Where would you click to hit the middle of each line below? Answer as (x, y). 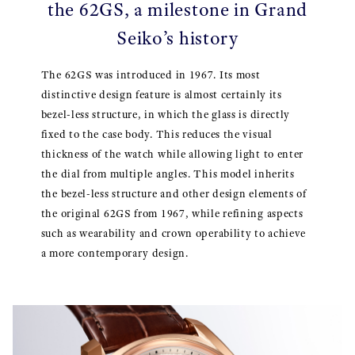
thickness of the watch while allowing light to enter (172, 155)
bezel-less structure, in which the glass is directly (166, 115)
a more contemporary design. (115, 254)
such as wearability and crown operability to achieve (174, 234)
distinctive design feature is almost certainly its (161, 95)
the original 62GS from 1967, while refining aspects (172, 214)
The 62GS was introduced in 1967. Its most (151, 75)
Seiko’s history (177, 38)
